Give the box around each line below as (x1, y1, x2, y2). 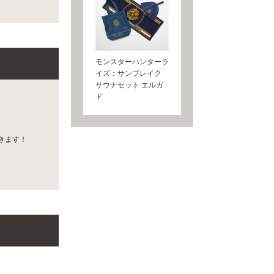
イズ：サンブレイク (95, 69, 161, 78)
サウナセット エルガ (95, 81, 163, 89)
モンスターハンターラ (95, 57, 169, 66)
